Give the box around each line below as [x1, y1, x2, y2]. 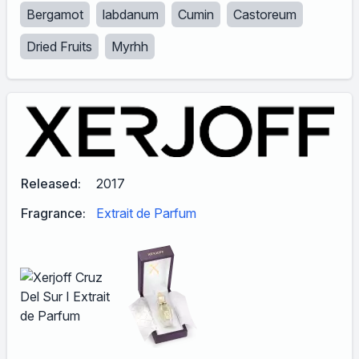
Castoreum [233, 6, 296, 22]
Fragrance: [21, 205, 86, 221]
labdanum [103, 6, 159, 22]
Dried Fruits [26, 38, 92, 54]
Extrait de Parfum [96, 205, 196, 221]
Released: [21, 175, 81, 192]
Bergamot [26, 6, 83, 22]
